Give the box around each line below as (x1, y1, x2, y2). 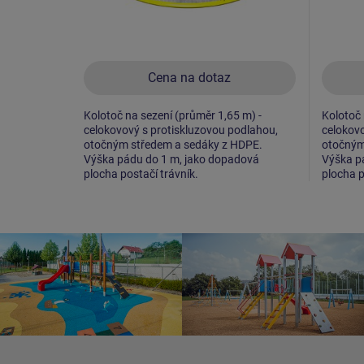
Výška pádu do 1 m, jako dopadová (84, 152, 259, 166)
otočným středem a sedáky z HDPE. (84, 137, 262, 151)
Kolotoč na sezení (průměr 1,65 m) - (84, 108, 262, 122)
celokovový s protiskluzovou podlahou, (84, 123, 278, 136)
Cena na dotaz (148, 69, 232, 85)
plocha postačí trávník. (84, 167, 198, 180)
